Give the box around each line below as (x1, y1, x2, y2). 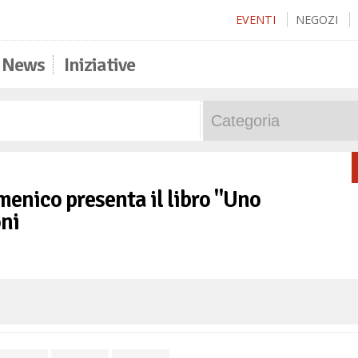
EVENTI (236, 12, 276, 27)
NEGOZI (296, 12, 338, 27)
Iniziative (64, 53, 135, 77)
